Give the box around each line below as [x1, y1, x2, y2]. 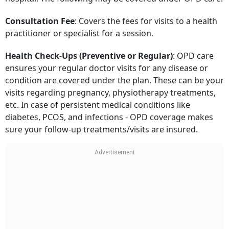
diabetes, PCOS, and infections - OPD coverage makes [5, 104, 213, 116]
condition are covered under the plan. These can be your [5, 67, 224, 79]
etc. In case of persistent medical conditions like [5, 91, 190, 103]
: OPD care [173, 42, 214, 54]
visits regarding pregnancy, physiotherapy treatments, [5, 79, 216, 91]
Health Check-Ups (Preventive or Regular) [5, 42, 173, 54]
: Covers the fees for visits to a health [75, 8, 217, 19]
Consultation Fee [5, 8, 75, 19]
